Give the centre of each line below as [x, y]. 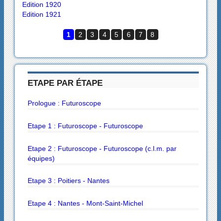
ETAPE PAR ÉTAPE [65, 83]
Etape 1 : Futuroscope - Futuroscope [85, 126]
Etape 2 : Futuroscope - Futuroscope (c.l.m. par [102, 148]
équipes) [41, 158]
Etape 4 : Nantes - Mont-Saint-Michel [85, 203]
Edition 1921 [41, 14]
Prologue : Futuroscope [64, 103]
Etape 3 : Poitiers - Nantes [68, 181]
